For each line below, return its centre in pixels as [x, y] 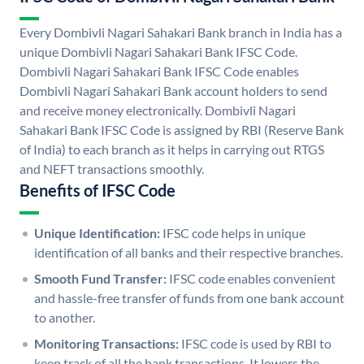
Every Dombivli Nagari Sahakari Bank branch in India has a [181, 32]
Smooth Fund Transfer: [100, 279]
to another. [65, 318]
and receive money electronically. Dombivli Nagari [158, 110]
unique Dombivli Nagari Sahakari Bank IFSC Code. [158, 52]
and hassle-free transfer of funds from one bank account [189, 298]
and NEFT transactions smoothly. [112, 169]
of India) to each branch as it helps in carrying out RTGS [172, 149]
